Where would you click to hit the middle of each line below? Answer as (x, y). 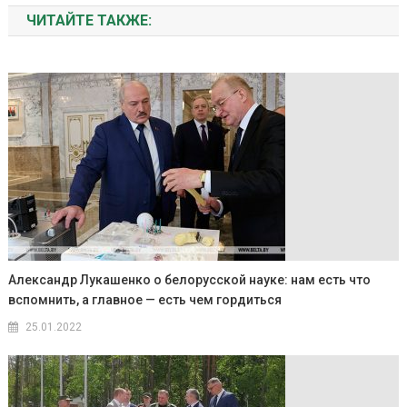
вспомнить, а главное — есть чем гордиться (145, 300)
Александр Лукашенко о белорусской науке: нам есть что (190, 280)
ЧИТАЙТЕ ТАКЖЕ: (89, 21)
